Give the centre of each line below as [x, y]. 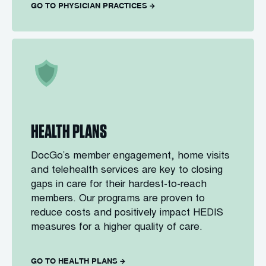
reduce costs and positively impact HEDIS [127, 213]
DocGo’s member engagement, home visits [130, 156]
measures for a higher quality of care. [117, 228]
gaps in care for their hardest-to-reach [119, 185]
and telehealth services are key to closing [127, 171]
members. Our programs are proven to [118, 199]
